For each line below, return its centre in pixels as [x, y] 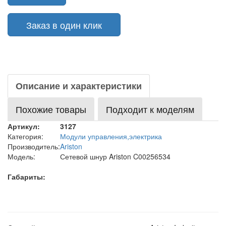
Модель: [21, 156]
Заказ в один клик [64, 25]
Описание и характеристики [79, 86]
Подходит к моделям [150, 109]
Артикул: [24, 126]
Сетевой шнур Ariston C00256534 [115, 156]
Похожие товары [51, 109]
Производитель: [34, 146]
